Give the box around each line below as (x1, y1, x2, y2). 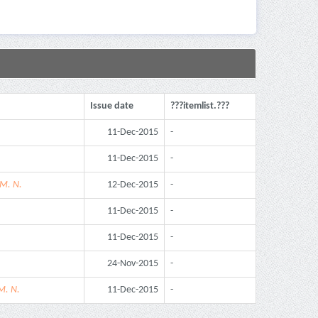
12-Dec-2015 (107, 179, 158, 190)
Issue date (90, 100, 133, 111)
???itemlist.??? (170, 100, 229, 111)
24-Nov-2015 (107, 258, 158, 269)
